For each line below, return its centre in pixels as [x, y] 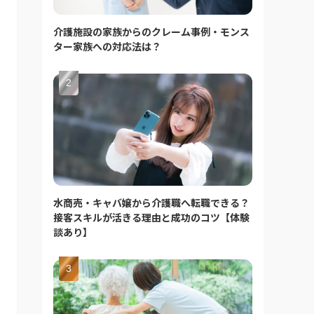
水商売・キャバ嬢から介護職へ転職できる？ [151, 202]
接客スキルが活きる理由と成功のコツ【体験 [151, 217]
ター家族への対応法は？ [107, 46]
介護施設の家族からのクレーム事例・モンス [151, 31]
